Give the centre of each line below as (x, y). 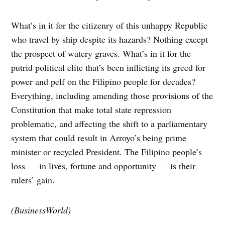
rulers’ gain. (33, 180)
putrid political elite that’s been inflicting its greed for (108, 68)
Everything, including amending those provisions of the (112, 96)
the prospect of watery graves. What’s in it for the (101, 53)
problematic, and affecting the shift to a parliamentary (109, 124)
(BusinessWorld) (41, 210)
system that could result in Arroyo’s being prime (99, 138)
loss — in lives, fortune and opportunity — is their (103, 166)
